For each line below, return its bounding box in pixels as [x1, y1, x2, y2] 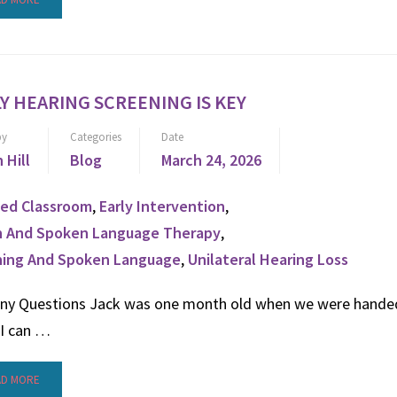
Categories [70, 129, 121, 144]
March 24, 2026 [161, 150, 261, 170]
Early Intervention [99, 196, 225, 216]
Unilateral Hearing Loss [188, 249, 348, 269]
